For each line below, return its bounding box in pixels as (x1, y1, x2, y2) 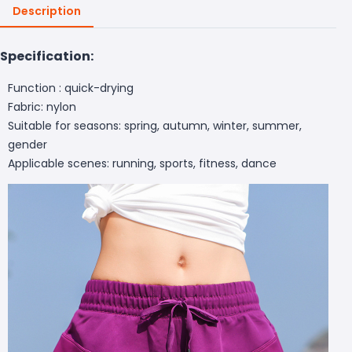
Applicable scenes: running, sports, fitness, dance (8, 155, 277, 171)
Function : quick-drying (8, 79, 134, 96)
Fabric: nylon (8, 98, 79, 115)
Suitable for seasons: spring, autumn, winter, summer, (8, 117, 302, 134)
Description (13, 2, 81, 19)
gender (8, 136, 47, 152)
